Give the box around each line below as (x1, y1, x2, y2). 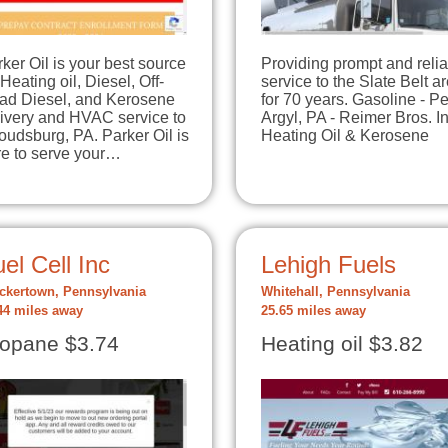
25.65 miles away (261, 303, 366, 318)
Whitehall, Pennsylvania (261, 284, 410, 299)
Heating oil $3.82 (261, 331, 423, 356)
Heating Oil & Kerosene (261, 126, 429, 144)
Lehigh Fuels (261, 250, 396, 278)
